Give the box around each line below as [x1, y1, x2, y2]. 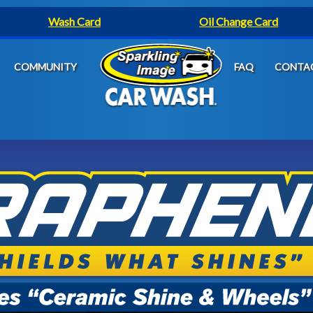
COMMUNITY [14, 61, 77, 73]
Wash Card [48, 15, 101, 28]
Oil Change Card [199, 15, 279, 28]
